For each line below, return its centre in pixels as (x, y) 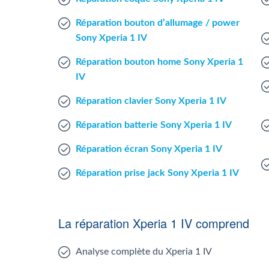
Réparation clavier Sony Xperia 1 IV (151, 101)
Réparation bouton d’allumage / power (158, 23)
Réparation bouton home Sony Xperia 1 (159, 62)
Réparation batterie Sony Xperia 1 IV (154, 125)
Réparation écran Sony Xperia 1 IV (149, 149)
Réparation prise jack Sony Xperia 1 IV (157, 173)
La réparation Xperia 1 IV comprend (154, 223)
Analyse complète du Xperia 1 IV (144, 252)
